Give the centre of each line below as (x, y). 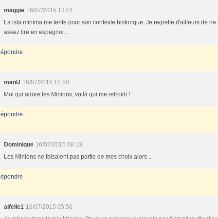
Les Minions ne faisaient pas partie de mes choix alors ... (78, 157)
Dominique (19, 145)
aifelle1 (14, 207)
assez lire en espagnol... (36, 32)
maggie (14, 10)
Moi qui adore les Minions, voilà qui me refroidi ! (67, 94)
